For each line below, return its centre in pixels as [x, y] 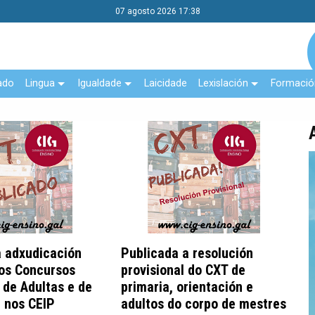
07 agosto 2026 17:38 [157, 11]
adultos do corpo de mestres [204, 303]
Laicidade [166, 83]
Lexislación [223, 83]
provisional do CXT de [183, 270]
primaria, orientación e [187, 287]
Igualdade [99, 83]
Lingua [40, 83]
